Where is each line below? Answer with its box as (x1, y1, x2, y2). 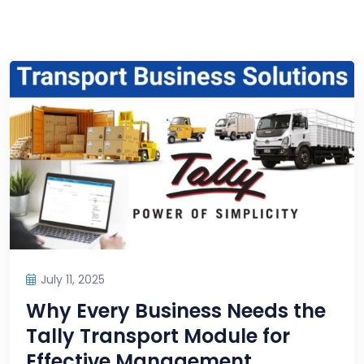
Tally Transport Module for (26, 323, 290, 350)
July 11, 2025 (41, 271, 105, 288)
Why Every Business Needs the (26, 297, 326, 325)
